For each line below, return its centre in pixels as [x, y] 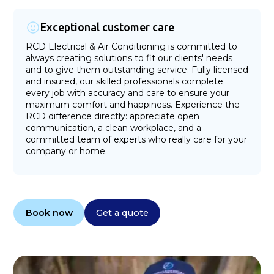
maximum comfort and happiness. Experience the [132, 104]
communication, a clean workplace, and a [113, 128]
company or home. [66, 151]
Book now [49, 213]
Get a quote [122, 213]
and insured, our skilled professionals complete [124, 81]
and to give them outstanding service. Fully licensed [137, 69]
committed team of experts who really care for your [136, 139]
